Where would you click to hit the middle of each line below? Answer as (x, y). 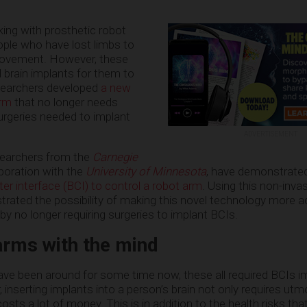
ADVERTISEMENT (271, 134)
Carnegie (115, 157)
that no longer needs (65, 102)
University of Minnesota (146, 171)
